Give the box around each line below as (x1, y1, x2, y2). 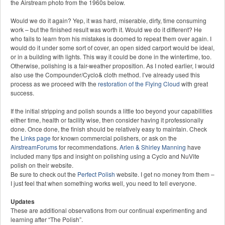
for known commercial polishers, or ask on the (51, 134, 177, 143)
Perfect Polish (77, 170, 115, 179)
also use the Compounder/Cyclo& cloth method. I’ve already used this (11, 70, 200, 79)
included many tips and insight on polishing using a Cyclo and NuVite (11, 152, 199, 161)
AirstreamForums (11, 143, 57, 152)
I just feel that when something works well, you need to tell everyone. (11, 179, 196, 188)
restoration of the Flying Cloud (98, 79, 180, 88)
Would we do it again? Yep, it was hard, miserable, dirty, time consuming (11, 16, 206, 25)
